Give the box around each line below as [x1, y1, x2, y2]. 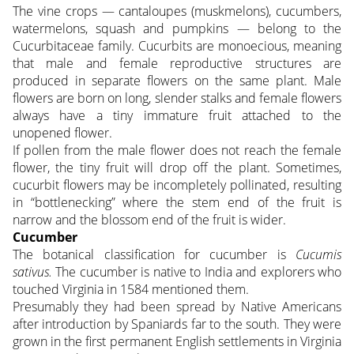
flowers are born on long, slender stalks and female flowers [12, 88, 342, 107]
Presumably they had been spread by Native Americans [12, 297, 342, 315]
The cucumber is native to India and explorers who [55, 262, 342, 281]
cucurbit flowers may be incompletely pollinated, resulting [12, 175, 342, 194]
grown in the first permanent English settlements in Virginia [12, 332, 342, 350]
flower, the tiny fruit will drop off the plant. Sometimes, [12, 158, 342, 176]
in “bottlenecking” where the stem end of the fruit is [12, 193, 342, 211]
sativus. [12, 262, 56, 281]
